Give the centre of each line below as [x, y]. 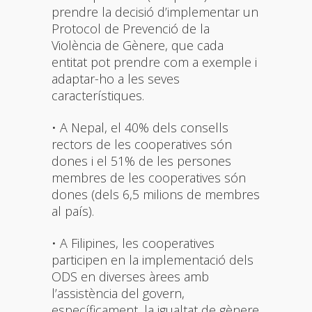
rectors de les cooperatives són [142, 144]
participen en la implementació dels [153, 259]
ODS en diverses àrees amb [130, 276]
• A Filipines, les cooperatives [133, 243]
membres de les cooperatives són [149, 177]
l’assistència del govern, [118, 293]
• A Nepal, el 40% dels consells [140, 127]
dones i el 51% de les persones [141, 161]
